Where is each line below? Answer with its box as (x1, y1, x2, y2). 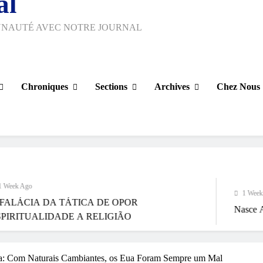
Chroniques (21, 81, 68, 92)
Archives (154, 81, 190, 92)
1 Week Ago (173, 189, 208, 197)
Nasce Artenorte (165, 204, 226, 214)
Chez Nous (217, 81, 260, 92)
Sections (95, 81, 127, 92)
